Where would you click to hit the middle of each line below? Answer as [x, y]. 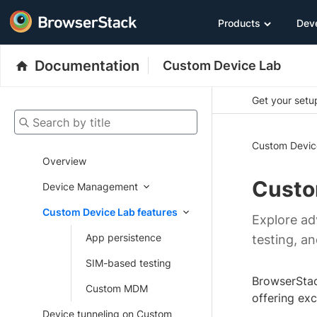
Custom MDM [117, 288]
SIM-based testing [128, 263]
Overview [64, 161]
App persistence [123, 237]
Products [239, 23]
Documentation [87, 66]
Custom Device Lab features [110, 212]
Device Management [90, 186]
